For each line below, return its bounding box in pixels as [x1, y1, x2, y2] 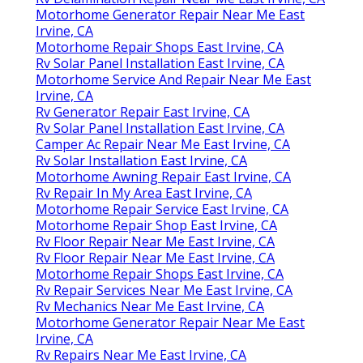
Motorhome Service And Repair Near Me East [36, 70, 311, 89]
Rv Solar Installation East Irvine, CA [36, 152, 247, 170]
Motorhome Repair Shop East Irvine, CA [36, 216, 277, 235]
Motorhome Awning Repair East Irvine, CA [36, 168, 291, 186]
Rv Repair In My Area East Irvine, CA [36, 184, 252, 203]
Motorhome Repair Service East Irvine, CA [36, 200, 288, 219]
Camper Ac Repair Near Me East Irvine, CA [36, 135, 290, 154]
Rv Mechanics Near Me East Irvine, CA [36, 297, 264, 316]
